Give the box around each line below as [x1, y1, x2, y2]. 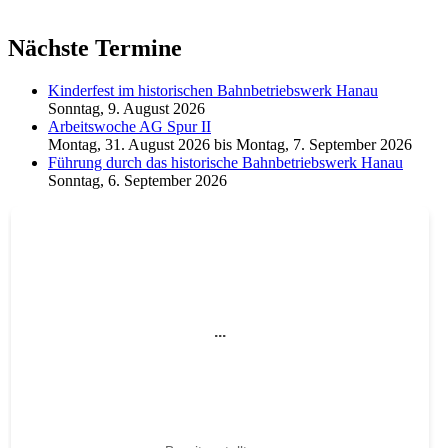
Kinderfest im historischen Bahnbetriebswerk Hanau [48, 81, 378, 99]
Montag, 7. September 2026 [236, 135, 412, 153]
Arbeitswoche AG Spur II [48, 117, 211, 135]
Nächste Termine [8, 34, 182, 61]
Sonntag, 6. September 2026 [48, 171, 227, 189]
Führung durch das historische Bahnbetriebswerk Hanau [48, 153, 403, 171]
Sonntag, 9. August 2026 [48, 99, 205, 117]
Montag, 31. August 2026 [48, 135, 210, 153]
